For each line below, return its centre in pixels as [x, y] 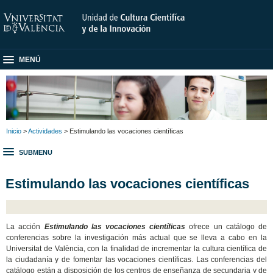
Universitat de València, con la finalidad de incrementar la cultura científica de [137, 248]
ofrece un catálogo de [226, 226]
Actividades [45, 131]
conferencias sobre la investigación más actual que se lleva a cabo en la [137, 237]
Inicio [14, 131]
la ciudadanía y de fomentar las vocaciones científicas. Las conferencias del [137, 259]
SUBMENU [36, 153]
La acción [25, 226]
